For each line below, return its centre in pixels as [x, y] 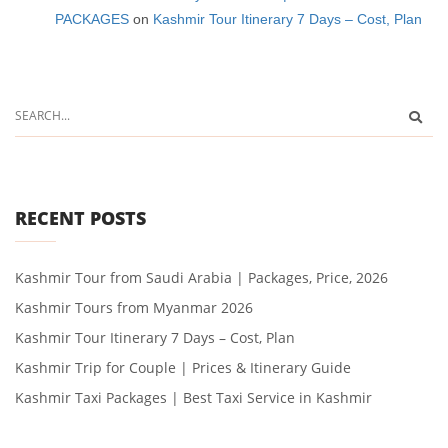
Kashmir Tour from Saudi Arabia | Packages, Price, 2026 [201, 277]
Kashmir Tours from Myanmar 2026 [134, 307]
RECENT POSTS [80, 217]
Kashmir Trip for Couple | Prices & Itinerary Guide [183, 367]
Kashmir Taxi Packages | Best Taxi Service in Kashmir [193, 397]
